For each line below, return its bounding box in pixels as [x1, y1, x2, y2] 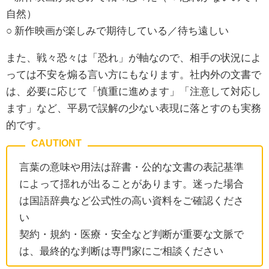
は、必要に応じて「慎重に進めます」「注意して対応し [6, 85, 261, 96]
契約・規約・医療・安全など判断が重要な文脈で [19, 228, 244, 239]
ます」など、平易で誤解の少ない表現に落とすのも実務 [6, 102, 261, 113]
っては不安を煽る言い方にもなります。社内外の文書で [6, 68, 261, 79]
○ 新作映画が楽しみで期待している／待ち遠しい [6, 25, 229, 35]
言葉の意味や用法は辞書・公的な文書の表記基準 [19, 161, 244, 172]
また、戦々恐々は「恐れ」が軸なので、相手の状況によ [6, 52, 261, 62]
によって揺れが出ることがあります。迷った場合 [19, 178, 244, 189]
